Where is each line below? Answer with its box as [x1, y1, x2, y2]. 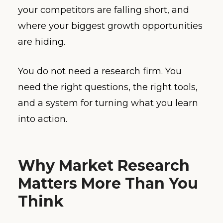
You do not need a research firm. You [18, 65, 182, 77]
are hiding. [18, 36, 65, 47]
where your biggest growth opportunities [18, 20, 203, 31]
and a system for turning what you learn [18, 97, 198, 109]
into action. [18, 113, 67, 124]
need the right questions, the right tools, [18, 81, 198, 93]
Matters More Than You [18, 174, 198, 193]
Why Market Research [18, 156, 190, 175]
